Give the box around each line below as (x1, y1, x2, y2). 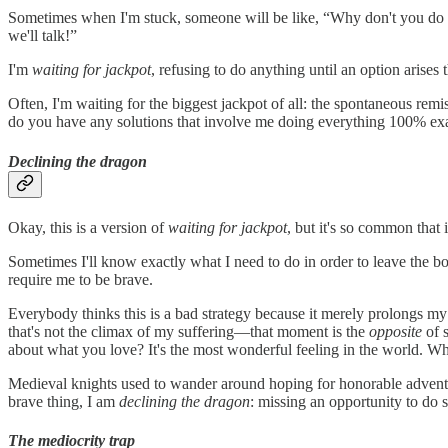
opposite (369, 322, 426, 340)
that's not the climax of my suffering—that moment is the (8, 322, 369, 340)
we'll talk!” (8, 27, 77, 45)
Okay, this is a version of (8, 218, 168, 236)
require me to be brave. (8, 270, 153, 288)
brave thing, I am (8, 392, 119, 410)
